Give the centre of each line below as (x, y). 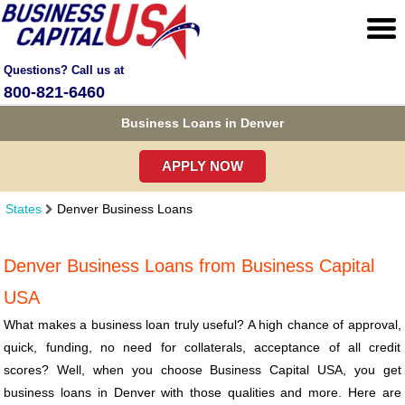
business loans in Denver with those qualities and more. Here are (202, 393)
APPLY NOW (202, 166)
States (24, 209)
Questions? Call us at (64, 70)
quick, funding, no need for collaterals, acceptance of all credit (202, 348)
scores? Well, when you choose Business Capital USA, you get (202, 370)
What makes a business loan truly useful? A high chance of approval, (202, 325)
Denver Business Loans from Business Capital (189, 266)
